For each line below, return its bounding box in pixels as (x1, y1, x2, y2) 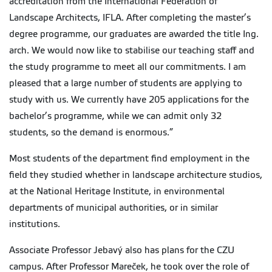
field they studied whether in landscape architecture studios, (9, 170, 262, 180)
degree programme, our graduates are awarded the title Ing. (9, 29, 259, 39)
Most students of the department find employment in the (9, 154, 250, 164)
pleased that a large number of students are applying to (9, 78, 242, 89)
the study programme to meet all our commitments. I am (9, 62, 246, 72)
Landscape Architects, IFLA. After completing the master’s (9, 13, 251, 23)
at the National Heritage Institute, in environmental (9, 186, 225, 197)
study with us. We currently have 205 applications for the (9, 95, 249, 105)
